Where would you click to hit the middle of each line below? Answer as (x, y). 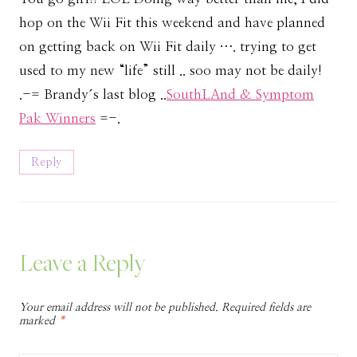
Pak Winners (57, 119)
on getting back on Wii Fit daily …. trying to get (168, 47)
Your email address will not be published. (119, 307)
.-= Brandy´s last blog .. (93, 95)
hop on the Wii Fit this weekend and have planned (172, 23)
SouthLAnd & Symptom (240, 95)
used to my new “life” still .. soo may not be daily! (171, 71)
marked (39, 321)
